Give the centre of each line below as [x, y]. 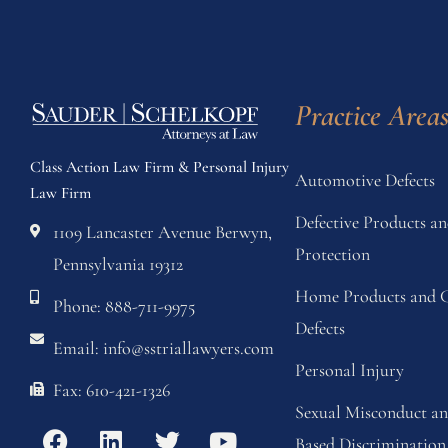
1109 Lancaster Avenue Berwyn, [162, 232]
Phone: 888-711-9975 [123, 306]
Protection [333, 254]
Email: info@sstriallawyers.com [163, 348]
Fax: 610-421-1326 [111, 390]
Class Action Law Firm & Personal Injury [159, 167]
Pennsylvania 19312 [117, 264]
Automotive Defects [365, 180]
